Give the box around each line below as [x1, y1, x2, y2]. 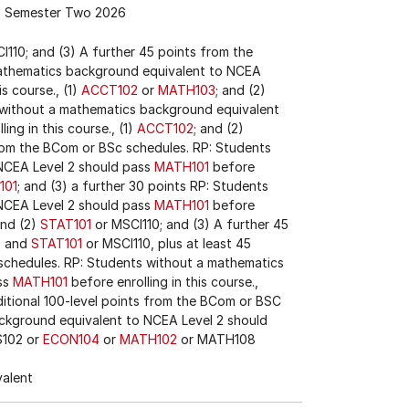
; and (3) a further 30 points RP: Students [17, 178, 268, 194]
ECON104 [43, 331, 100, 347]
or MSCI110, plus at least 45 [82, 236, 251, 251]
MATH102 [120, 331, 177, 347]
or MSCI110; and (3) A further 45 [91, 216, 288, 232]
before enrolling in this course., [68, 274, 258, 289]
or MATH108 [177, 331, 256, 347]
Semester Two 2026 [4, 5, 126, 20]
